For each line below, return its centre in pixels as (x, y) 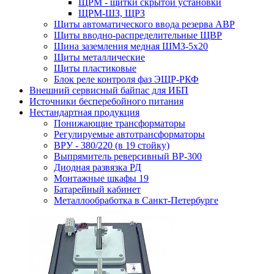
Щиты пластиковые (95, 68)
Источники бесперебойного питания (106, 102)
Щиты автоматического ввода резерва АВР (144, 24)
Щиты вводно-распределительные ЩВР (138, 35)
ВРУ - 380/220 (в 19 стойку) (112, 146)
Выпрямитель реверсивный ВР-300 (128, 157)
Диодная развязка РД (98, 168)
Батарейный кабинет (97, 190)
